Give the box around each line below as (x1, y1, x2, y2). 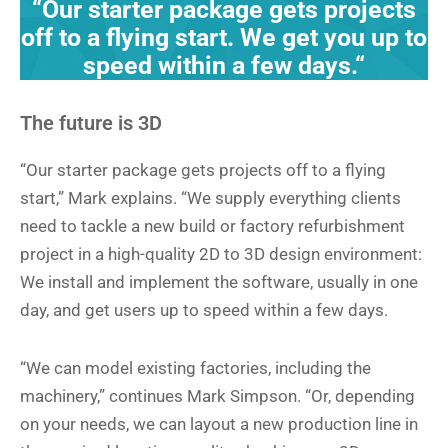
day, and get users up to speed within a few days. (20, 300, 388, 321)
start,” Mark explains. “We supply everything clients (20, 188, 401, 209)
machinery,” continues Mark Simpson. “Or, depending (20, 386, 415, 407)
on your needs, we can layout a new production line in (20, 414, 418, 435)
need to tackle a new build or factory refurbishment (20, 216, 405, 237)
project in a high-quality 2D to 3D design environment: (20, 244, 422, 265)
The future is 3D (20, 111, 162, 136)
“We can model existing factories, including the (20, 358, 371, 379)
